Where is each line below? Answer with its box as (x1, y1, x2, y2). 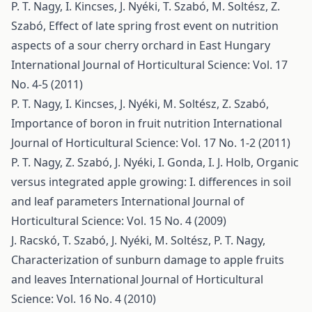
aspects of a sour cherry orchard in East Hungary (11, 38, 270, 53)
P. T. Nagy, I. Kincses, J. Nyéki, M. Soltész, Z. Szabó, (11, 96, 269, 111)
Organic (256, 155, 299, 170)
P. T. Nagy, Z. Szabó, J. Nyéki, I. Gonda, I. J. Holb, (11, 155, 256, 170)
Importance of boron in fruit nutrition (11, 116, 213, 131)
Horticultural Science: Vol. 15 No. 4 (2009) (11, 213, 226, 228)
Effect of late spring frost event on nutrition (49, 18, 279, 33)
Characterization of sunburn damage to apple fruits (11, 252, 284, 267)
